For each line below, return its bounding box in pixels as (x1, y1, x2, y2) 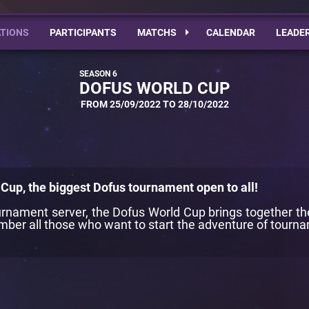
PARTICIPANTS (49, 27, 117, 38)
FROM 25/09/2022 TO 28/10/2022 (80, 99, 229, 110)
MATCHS (137, 27, 179, 38)
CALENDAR (206, 27, 255, 38)
